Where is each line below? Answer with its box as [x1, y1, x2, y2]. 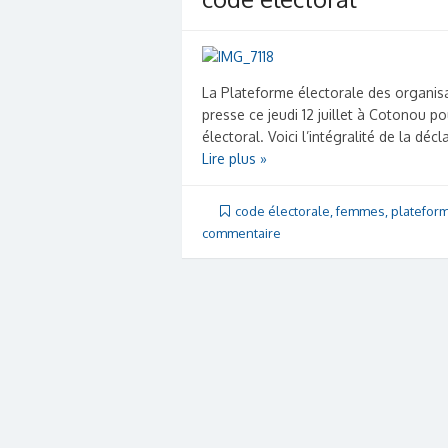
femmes [336, 202, 385, 219]
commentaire [202, 224, 281, 241]
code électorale [235, 202, 330, 219]
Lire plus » [202, 149, 267, 167]
